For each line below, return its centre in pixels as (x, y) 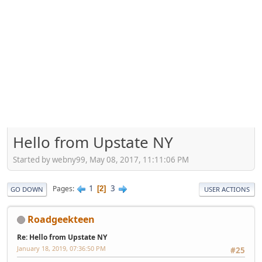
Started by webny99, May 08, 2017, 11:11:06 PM (101, 159)
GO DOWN (27, 189)
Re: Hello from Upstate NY (62, 237)
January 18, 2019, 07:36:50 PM (61, 248)
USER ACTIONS (227, 189)
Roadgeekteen (61, 219)
